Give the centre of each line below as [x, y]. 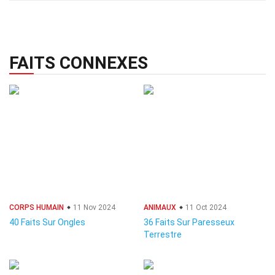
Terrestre [163, 234]
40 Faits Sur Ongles [47, 222]
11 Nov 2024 [93, 207]
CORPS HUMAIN [37, 207]
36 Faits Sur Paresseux [189, 222]
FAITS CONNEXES [79, 63]
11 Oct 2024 [205, 207]
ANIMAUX [160, 207]
